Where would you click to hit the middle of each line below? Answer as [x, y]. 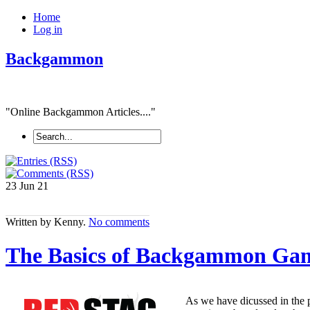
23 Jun [21, 185]
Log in [48, 29]
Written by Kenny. [47, 221]
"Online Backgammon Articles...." [81, 111]
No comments [119, 221]
